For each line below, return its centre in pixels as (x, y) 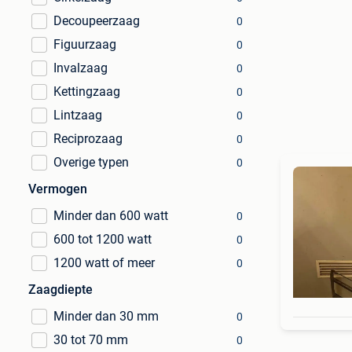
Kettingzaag (87, 92)
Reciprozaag (88, 139)
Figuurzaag (85, 44)
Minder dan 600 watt (111, 216)
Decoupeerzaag (97, 21)
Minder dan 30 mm (106, 316)
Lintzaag (78, 115)
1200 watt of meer (104, 263)
